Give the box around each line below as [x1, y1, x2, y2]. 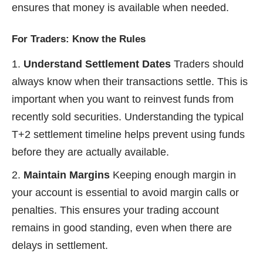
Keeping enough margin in [110, 169, 236, 181]
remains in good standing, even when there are [12, 222, 232, 234]
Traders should [171, 58, 244, 70]
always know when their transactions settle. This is [12, 76, 248, 88]
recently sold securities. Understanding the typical [12, 111, 244, 123]
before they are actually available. [12, 146, 169, 159]
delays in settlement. [12, 240, 108, 252]
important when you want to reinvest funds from [12, 93, 234, 106]
